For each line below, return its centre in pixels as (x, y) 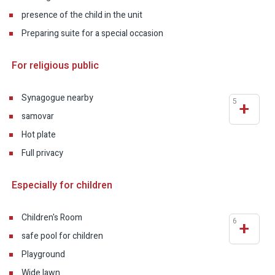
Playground (43, 255)
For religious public (54, 66)
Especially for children (61, 186)
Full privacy (42, 153)
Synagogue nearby (57, 98)
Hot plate (39, 135)
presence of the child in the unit (82, 15)
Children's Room (52, 218)
